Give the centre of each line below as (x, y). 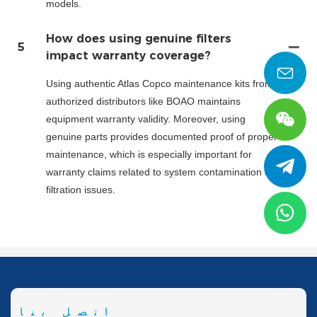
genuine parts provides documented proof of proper (162, 137)
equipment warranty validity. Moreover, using (146, 119)
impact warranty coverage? (128, 56)
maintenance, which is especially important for (149, 155)
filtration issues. (81, 190)
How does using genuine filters (139, 39)
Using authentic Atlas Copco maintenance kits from (160, 84)
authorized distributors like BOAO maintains (143, 102)
